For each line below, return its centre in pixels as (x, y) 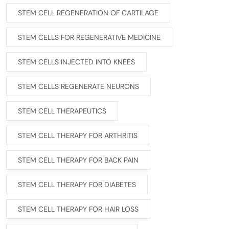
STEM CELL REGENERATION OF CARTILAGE (88, 13)
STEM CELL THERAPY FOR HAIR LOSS (78, 209)
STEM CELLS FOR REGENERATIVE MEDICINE (89, 38)
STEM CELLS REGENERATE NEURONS (78, 87)
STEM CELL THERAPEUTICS (62, 111)
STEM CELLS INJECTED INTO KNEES (76, 62)
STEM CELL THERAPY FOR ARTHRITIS (78, 136)
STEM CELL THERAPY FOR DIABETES (77, 185)
